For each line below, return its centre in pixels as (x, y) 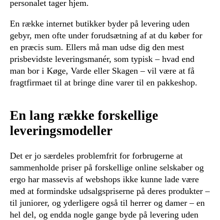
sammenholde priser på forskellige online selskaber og (107, 167)
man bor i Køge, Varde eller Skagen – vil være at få (102, 71)
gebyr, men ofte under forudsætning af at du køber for (106, 36)
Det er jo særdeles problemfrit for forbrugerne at (96, 155)
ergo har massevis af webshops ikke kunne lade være (104, 179)
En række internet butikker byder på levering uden (100, 24)
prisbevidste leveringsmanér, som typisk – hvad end (102, 59)
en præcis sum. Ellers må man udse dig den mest (97, 47)
